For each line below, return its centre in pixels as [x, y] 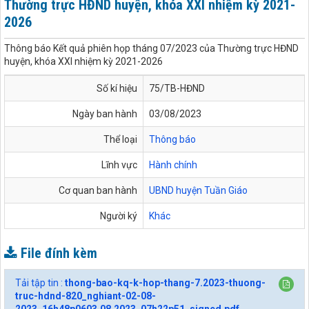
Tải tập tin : [40, 283]
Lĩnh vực [119, 165]
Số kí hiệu [117, 88]
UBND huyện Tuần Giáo [198, 190]
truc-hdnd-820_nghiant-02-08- [86, 296]
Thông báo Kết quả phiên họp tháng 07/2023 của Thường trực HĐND [151, 48]
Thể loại [120, 139]
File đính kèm [59, 253]
